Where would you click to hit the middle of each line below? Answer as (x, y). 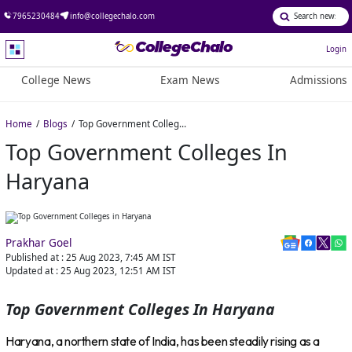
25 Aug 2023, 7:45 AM (114, 258)
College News (55, 81)
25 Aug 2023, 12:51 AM (111, 271)
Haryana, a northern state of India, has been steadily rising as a (163, 341)
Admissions (318, 81)
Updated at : (32, 271)
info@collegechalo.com (112, 16)
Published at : (35, 258)
